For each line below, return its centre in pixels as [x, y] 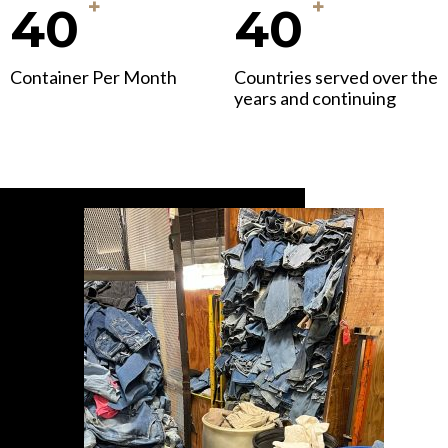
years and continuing [315, 98]
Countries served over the [336, 77]
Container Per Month [93, 77]
